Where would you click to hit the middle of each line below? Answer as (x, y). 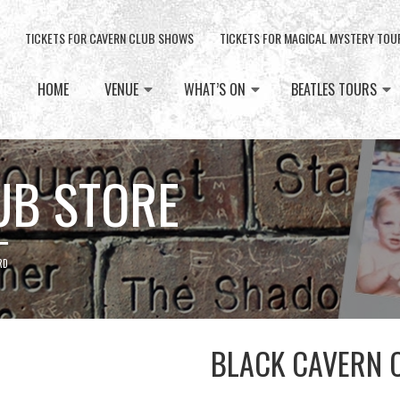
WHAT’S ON (215, 89)
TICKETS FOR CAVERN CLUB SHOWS (109, 38)
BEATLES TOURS (334, 89)
